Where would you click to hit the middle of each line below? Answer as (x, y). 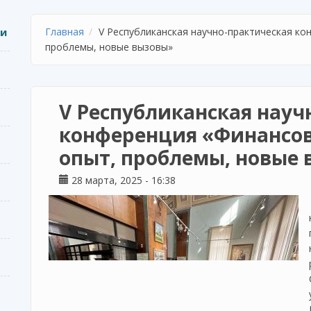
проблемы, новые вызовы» (109, 47)
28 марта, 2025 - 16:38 (122, 180)
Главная (65, 32)
